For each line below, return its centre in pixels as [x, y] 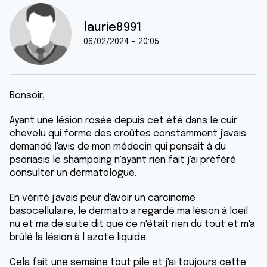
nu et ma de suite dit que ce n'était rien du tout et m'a [132, 224]
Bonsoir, [27, 96]
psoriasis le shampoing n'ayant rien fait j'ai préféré [123, 160]
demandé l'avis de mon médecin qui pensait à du [118, 147]
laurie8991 [113, 28]
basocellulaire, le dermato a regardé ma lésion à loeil [129, 211]
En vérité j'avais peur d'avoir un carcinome [103, 198]
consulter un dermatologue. [73, 173]
